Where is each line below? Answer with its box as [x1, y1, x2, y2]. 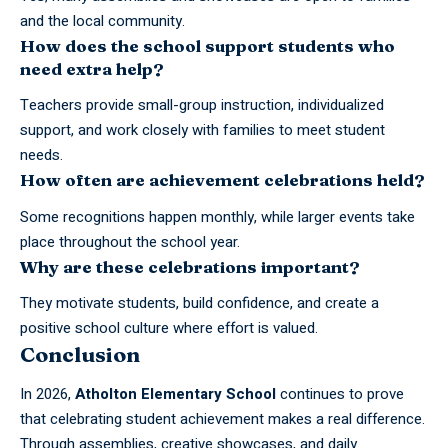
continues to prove [276, 382, 404, 405]
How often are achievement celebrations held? [20, 169, 425, 191]
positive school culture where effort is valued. [20, 317, 318, 340]
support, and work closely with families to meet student [20, 119, 385, 142]
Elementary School [141, 382, 276, 405]
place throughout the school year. [20, 230, 240, 253]
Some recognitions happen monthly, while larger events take [20, 205, 415, 228]
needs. [20, 144, 63, 167]
